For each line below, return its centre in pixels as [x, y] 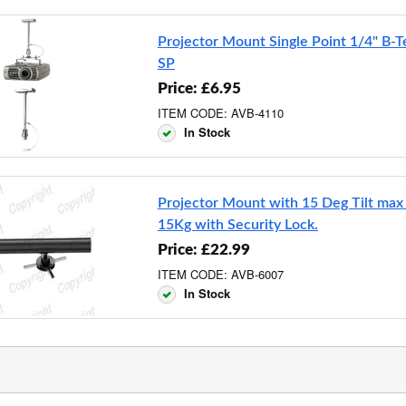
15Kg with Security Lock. [237, 224]
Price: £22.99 [203, 249]
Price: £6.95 [199, 88]
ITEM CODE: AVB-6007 [220, 274]
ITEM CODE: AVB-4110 [220, 112]
